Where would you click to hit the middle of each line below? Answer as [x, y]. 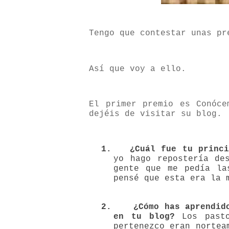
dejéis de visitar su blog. [155, 114]
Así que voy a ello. [138, 69]
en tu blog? [144, 217]
